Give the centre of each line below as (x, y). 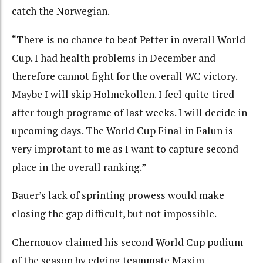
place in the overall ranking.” (79, 167)
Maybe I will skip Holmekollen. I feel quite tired (123, 94)
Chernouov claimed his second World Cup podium (127, 242)
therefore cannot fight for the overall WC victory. (124, 76)
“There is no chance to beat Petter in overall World (129, 39)
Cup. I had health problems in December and (114, 58)
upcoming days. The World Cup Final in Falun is (122, 130)
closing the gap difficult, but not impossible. (114, 214)
